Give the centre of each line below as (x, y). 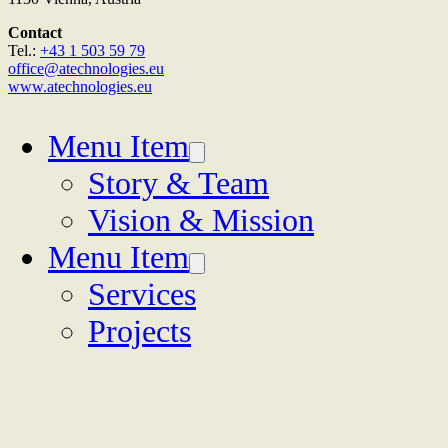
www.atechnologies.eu (80, 86)
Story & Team (178, 182)
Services (142, 293)
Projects (139, 330)
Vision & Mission (201, 219)
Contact (35, 32)
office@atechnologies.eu (86, 68)
